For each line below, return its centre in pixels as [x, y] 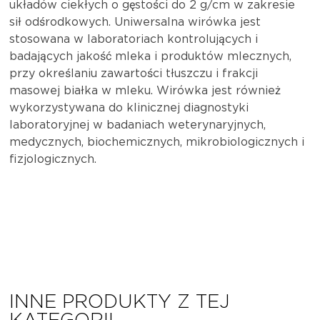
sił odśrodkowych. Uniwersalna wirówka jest [135, 22]
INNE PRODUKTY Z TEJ [120, 302]
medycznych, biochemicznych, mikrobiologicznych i [157, 142]
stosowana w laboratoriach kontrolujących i [134, 39]
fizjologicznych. [53, 159]
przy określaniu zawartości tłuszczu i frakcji [134, 74]
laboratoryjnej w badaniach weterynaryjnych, [138, 125]
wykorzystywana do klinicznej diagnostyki [129, 108]
